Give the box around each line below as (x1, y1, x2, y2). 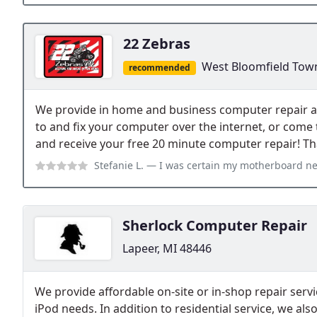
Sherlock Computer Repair (122, 215, 307, 235)
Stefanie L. (94, 158, 144, 172)
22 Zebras (123, 33, 190, 53)
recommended (128, 61, 190, 74)
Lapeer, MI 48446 (122, 240, 212, 256)
